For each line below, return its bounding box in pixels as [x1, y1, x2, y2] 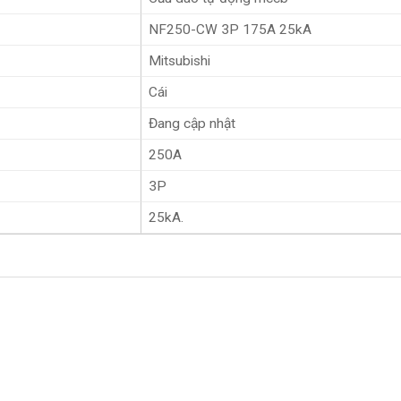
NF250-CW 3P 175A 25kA [148, 21, 311, 38]
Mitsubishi [148, 52, 210, 69]
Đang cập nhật [148, 115, 235, 132]
